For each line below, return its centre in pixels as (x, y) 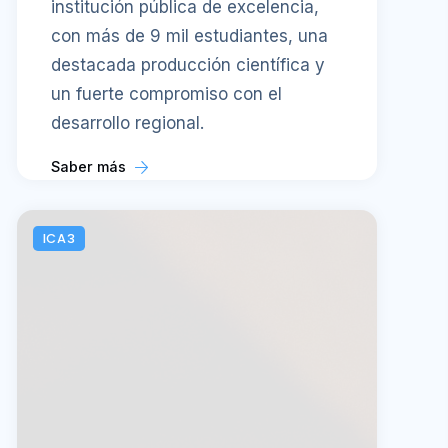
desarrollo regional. (127, 122)
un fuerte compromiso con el (166, 93)
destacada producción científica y (188, 64)
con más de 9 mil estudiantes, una (189, 35)
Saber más (90, 166)
